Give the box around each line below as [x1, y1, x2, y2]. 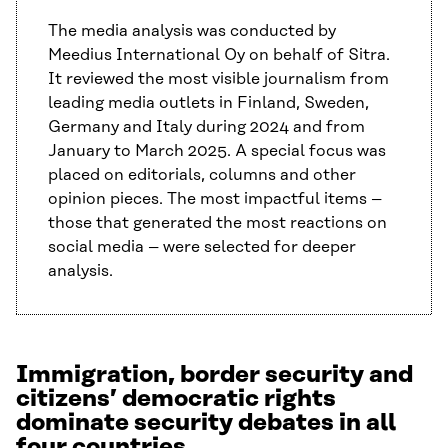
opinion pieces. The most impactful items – [48, 190, 382, 209]
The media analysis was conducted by [48, 22, 336, 41]
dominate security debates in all [16, 410, 396, 437]
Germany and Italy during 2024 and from [48, 118, 365, 137]
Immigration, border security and [16, 362, 413, 389]
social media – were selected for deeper [48, 238, 356, 257]
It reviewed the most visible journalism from [48, 70, 389, 89]
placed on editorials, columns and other [48, 166, 356, 185]
